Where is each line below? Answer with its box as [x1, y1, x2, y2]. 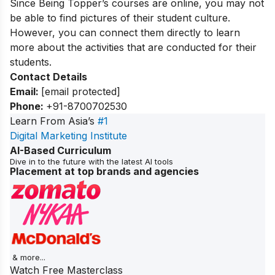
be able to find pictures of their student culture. [10, 12, 230, 25]
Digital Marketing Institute [10, 130, 127, 142]
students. [10, 56, 52, 69]
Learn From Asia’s [10, 115, 98, 128]
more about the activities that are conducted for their [10, 41, 257, 54]
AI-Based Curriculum [10, 144, 111, 157]
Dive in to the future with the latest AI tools [10, 157, 173, 167]
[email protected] [41, 85, 120, 98]
